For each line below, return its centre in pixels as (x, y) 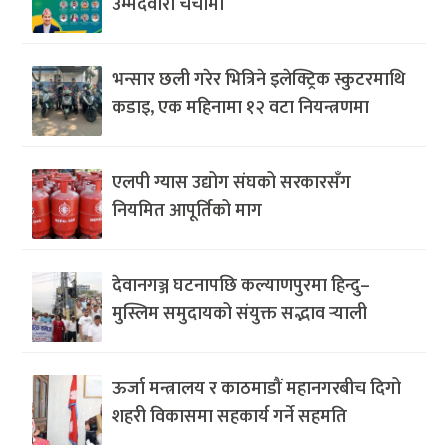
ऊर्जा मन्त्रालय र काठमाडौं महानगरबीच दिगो (257, 388)
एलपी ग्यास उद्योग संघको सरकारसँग (232, 182)
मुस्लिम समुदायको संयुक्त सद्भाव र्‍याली (240, 313)
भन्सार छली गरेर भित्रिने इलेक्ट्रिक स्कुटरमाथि (259, 79)
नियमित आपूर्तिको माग (187, 210)
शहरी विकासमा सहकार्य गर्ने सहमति (230, 416)
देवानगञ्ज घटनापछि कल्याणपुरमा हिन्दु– (241, 285)
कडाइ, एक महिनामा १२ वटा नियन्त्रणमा (241, 107)
